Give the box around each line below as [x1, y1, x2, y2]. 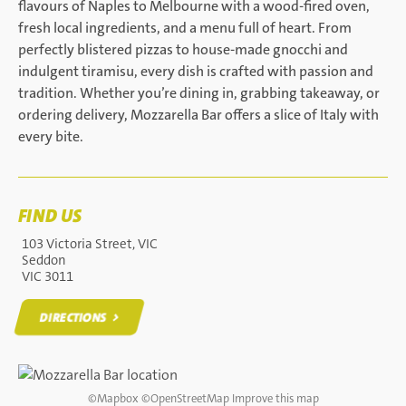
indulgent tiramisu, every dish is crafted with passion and [18, 62, 373, 81]
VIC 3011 [22, 267, 73, 285]
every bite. [18, 127, 83, 146]
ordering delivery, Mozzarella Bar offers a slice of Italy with [18, 105, 379, 124]
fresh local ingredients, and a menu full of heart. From [18, 18, 352, 37]
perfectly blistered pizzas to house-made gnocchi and [18, 40, 348, 59]
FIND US [18, 204, 82, 227]
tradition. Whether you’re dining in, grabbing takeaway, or [18, 83, 380, 102]
